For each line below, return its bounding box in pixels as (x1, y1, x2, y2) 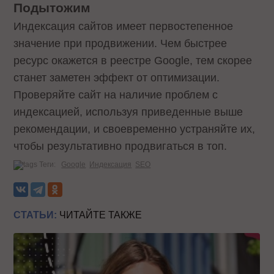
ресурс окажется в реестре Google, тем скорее (13, 54, 253, 67)
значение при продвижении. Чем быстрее (13, 37, 228, 50)
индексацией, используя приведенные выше (13, 105, 243, 118)
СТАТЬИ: (13, 209, 57, 220)
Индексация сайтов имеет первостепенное (13, 20, 234, 32)
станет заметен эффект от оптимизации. (13, 71, 220, 84)
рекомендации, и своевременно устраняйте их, (13, 122, 256, 135)
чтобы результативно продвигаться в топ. (13, 139, 228, 152)
